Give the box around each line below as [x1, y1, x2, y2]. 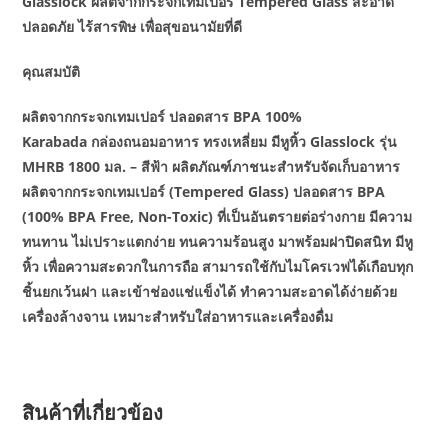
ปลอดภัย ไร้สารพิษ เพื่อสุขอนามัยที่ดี [22, 17, 243, 37]
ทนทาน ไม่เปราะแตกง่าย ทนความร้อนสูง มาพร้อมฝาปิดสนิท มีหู [22, 232, 414, 252]
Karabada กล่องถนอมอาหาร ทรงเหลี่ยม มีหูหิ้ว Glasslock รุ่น [22, 132, 398, 152]
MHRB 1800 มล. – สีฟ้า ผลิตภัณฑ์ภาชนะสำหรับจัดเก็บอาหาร [22, 157, 401, 177]
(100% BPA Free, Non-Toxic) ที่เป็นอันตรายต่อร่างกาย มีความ [22, 207, 413, 227]
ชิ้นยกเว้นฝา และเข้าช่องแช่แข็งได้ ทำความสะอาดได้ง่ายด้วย [22, 282, 398, 302]
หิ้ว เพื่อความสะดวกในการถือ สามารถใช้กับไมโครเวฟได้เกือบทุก [22, 257, 414, 277]
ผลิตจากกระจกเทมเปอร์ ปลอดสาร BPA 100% [22, 107, 303, 127]
